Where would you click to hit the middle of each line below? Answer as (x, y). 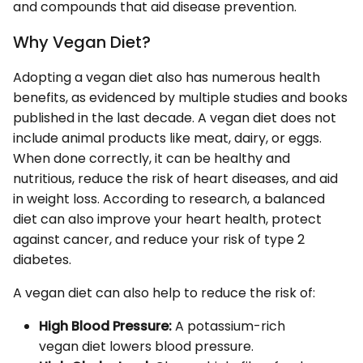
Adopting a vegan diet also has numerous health (167, 78)
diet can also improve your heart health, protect (167, 220)
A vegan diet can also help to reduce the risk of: (166, 293)
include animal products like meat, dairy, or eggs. (167, 139)
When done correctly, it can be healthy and (152, 159)
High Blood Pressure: (105, 327)
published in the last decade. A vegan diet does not (175, 118)
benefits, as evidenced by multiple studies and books (180, 98)
